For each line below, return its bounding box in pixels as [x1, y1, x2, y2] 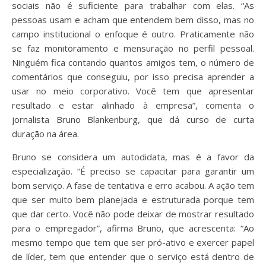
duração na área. [12, 128, 79, 140]
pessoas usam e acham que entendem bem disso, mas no [12, 14, 254, 26]
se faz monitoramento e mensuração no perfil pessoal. [12, 42, 254, 54]
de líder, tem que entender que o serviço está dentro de [12, 251, 254, 262]
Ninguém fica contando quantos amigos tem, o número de [12, 56, 254, 68]
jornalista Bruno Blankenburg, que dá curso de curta [12, 113, 254, 125]
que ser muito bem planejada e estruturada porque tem [12, 194, 254, 205]
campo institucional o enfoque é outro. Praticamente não [12, 28, 254, 40]
